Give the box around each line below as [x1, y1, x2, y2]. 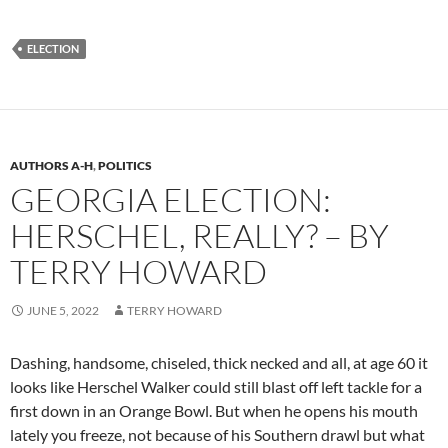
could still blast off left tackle [190, 376, 391, 396]
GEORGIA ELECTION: [10, 178, 331, 220]
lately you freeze [10, 424, 122, 444]
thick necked [213, 352, 299, 372]
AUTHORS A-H [10, 157, 93, 173]
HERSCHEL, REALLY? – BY [10, 214, 389, 256]
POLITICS [98, 157, 152, 173]
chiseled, [151, 352, 213, 372]
